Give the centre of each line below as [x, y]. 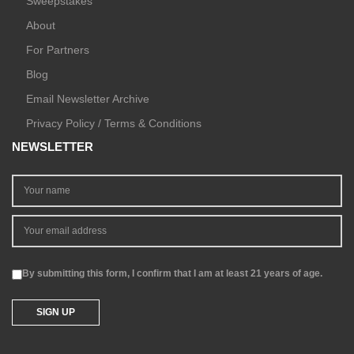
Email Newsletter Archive [88, 99]
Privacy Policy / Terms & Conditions [114, 124]
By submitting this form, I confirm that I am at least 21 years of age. [172, 274]
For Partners [58, 50]
